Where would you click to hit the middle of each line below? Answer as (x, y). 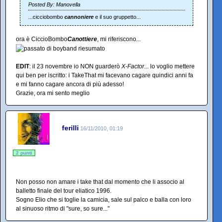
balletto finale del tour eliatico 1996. (64, 191)
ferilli (70, 128)
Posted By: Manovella (54, 4)
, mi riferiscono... (119, 39)
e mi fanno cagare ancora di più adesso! (70, 84)
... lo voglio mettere (169, 66)
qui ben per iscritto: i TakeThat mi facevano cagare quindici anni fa (105, 75)
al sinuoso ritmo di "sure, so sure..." (63, 208)
